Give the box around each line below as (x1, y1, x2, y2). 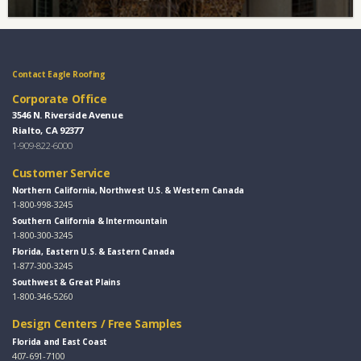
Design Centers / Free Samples (12, 316, 182, 332)
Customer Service (12, 164, 110, 180)
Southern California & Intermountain (12, 215, 168, 227)
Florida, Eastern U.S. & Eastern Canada (12, 246, 175, 258)
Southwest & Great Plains (12, 276, 121, 288)
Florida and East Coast (12, 335, 108, 347)
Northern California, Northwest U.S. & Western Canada (12, 185, 245, 197)
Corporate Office (12, 90, 107, 106)
